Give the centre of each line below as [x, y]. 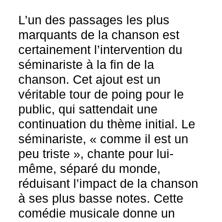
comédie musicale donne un [97, 213]
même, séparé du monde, [90, 168]
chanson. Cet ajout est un [90, 79]
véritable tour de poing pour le [101, 94]
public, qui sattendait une [88, 109]
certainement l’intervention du [101, 50]
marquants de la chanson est [99, 35]
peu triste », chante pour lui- [96, 154]
